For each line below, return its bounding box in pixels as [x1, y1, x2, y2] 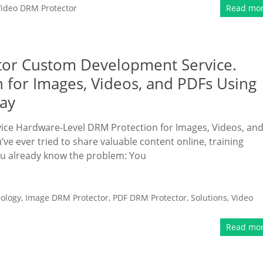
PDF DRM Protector [113, 192, 187, 203]
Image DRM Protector [25, 192, 109, 203]
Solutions [191, 192, 227, 203]
